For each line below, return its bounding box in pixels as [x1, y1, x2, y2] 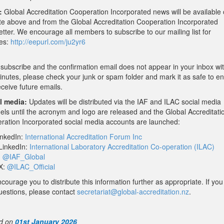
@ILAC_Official [7, 161, 55, 172]
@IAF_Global [2, 151, 45, 162]
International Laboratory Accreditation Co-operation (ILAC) [29, 141, 214, 152]
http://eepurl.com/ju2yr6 [10, 36, 85, 47]
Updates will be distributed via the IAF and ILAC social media [27, 96, 221, 107]
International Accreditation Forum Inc [25, 131, 142, 142]
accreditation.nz [139, 186, 189, 197]
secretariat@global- [77, 186, 139, 197]
